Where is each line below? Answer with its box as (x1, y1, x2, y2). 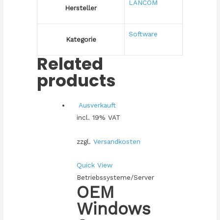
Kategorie (65, 35, 96, 44)
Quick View (76, 161, 112, 169)
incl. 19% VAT (76, 113, 120, 121)
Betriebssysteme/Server (76, 173, 154, 182)
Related (37, 52, 104, 76)
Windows (76, 199, 151, 219)
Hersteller (65, 4, 97, 12)
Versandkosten (93, 137, 140, 145)
